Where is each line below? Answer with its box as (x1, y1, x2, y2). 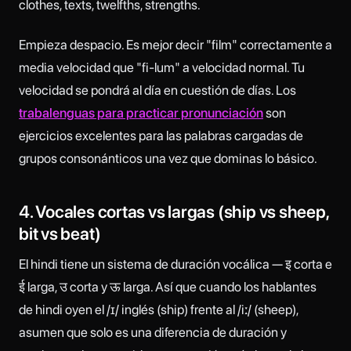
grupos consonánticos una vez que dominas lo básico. (19, 150, 317, 166)
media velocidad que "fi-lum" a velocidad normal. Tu (19, 59, 305, 75)
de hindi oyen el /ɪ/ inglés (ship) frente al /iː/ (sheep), (19, 302, 299, 318)
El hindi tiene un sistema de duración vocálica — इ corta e (19, 256, 332, 273)
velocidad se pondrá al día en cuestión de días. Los (19, 81, 296, 98)
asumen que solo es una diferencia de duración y (19, 324, 287, 341)
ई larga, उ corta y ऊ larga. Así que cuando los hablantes (19, 279, 317, 295)
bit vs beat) (19, 223, 101, 244)
